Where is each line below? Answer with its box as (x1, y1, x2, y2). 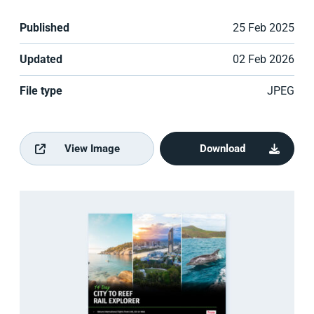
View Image (64, 142, 120, 155)
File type (20, 84, 62, 97)
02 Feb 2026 (233, 53, 294, 66)
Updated (20, 53, 62, 66)
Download (199, 142, 245, 155)
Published (20, 21, 69, 34)
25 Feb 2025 (233, 21, 294, 34)
